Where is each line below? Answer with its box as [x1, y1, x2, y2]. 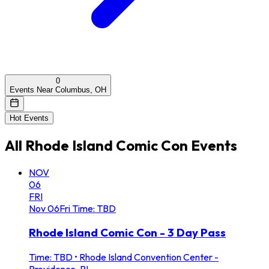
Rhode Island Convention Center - [79, 251, 219, 264]
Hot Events [10, 113, 49, 122]
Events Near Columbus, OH [10, 85, 106, 94]
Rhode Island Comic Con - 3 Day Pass [29, 225, 226, 240]
